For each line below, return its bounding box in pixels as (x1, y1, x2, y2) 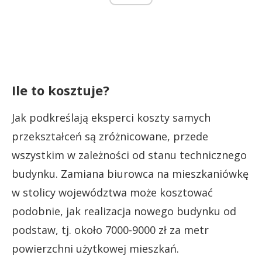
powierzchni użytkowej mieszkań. (12, 241, 179, 256)
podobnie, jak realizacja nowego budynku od (12, 204, 236, 218)
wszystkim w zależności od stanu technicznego (12, 147, 247, 162)
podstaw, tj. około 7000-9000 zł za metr (12, 222, 209, 237)
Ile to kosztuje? (12, 81, 109, 99)
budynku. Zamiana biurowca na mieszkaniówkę (12, 166, 249, 181)
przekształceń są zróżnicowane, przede (12, 129, 208, 143)
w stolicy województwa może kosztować (12, 185, 213, 199)
